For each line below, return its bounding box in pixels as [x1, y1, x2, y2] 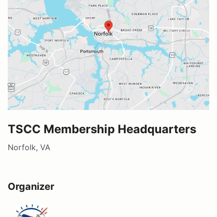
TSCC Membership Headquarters [8, 122, 196, 136]
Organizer [8, 180, 54, 192]
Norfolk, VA [8, 142, 50, 152]
